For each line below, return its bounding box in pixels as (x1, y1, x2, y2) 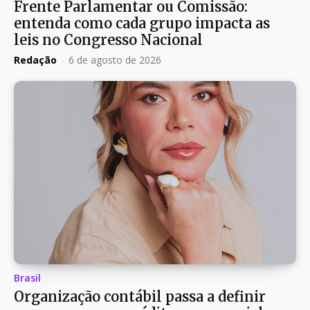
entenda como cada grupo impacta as (14, 14, 270, 32)
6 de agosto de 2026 (69, 53, 161, 66)
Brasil (14, 271, 41, 285)
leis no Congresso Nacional (14, 30, 203, 48)
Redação (14, 53, 57, 66)
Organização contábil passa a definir (14, 288, 266, 306)
